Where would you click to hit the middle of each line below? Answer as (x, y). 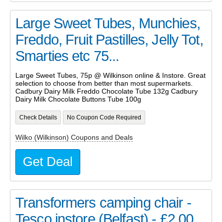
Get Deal (48, 162)
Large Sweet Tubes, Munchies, (108, 24)
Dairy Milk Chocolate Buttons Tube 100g (78, 99)
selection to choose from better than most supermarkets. (104, 83)
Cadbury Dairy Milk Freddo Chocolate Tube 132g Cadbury (107, 91)
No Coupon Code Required (104, 117)
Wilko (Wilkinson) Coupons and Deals (74, 138)
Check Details (38, 117)
